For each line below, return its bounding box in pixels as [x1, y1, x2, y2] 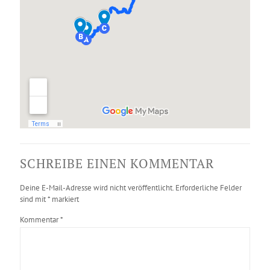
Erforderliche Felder [175, 183, 242, 193]
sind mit [20, 194, 48, 205]
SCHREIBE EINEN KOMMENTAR [20, 155, 214, 172]
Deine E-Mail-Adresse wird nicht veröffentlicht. [20, 183, 174, 193]
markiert [50, 194, 79, 205]
